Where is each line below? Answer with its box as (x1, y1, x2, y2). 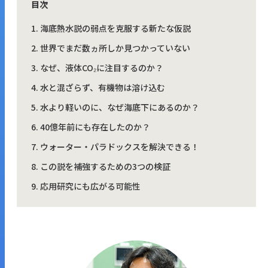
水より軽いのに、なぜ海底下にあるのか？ (40, 100, 199, 113)
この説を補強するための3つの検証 (40, 160, 170, 172)
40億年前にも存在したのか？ (40, 120, 150, 133)
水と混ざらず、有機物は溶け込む (40, 81, 165, 93)
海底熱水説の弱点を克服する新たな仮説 (40, 22, 191, 34)
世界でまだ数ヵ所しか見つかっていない (40, 41, 190, 54)
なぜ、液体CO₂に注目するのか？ (40, 61, 163, 74)
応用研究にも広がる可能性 (40, 179, 141, 192)
